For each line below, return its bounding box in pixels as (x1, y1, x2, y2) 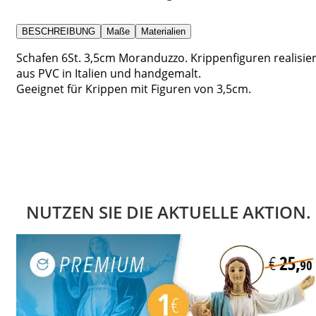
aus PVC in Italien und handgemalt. (16, 65, 201, 81)
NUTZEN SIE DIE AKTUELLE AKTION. (26, 200, 311, 224)
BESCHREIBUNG (22, 25, 95, 37)
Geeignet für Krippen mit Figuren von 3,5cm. (16, 80, 251, 97)
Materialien (141, 25, 186, 37)
